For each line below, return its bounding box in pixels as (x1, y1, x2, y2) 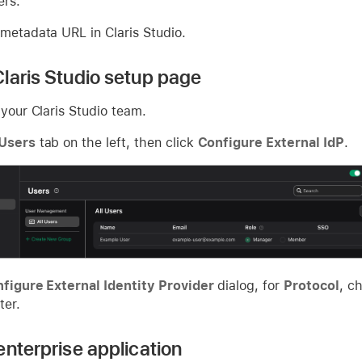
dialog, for (213, 277, 284, 293)
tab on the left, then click (35, 134, 198, 150)
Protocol (284, 277, 339, 293)
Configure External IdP (197, 134, 344, 150)
